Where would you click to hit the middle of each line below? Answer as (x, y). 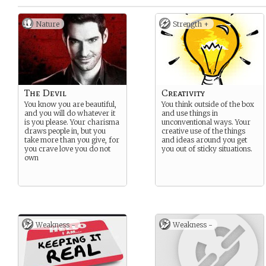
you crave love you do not (67, 149)
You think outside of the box (208, 104)
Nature (47, 24)
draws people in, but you (65, 131)
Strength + (191, 24)
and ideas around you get (204, 140)
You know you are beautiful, (70, 104)
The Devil (45, 93)
